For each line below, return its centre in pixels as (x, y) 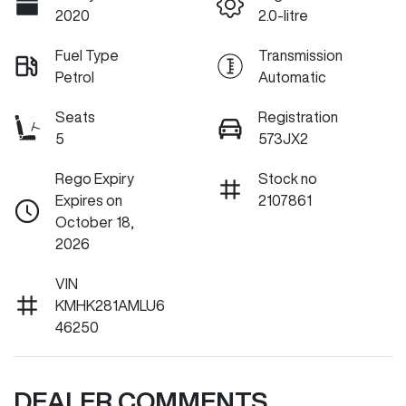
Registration (298, 117)
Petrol (75, 77)
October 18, (95, 222)
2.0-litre (283, 16)
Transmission (300, 56)
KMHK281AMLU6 (110, 306)
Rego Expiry (95, 179)
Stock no (288, 179)
